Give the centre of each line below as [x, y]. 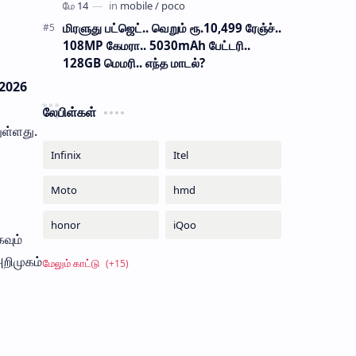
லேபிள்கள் [69, 112]
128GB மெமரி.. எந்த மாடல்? [133, 62]
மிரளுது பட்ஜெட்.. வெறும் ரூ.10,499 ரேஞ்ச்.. [172, 27]
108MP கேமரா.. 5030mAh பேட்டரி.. [156, 45]
